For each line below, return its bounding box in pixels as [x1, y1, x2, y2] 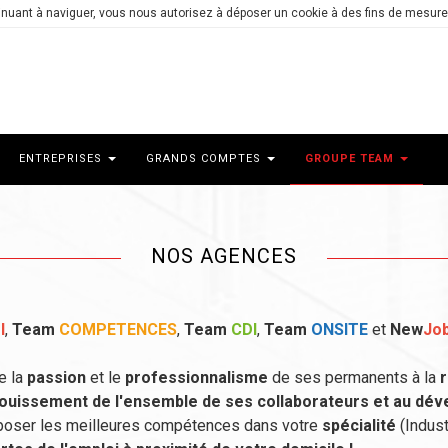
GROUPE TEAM [305, 152, 398, 165]
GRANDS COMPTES [146, 152, 265, 165]
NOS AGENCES [151, 244, 297, 268]
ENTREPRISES [19, 152, 106, 165]
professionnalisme [125, 368, 268, 387]
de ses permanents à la [268, 368, 440, 387]
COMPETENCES [59, 320, 177, 339]
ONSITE [311, 320, 368, 339]
